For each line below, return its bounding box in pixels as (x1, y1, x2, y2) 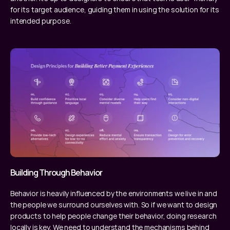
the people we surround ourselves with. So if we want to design (10, 199, 218, 209)
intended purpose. (10, 16, 71, 26)
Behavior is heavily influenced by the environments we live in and (10, 188, 217, 198)
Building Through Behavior (10, 166, 102, 178)
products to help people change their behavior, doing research (10, 210, 217, 221)
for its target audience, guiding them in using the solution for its (10, 5, 219, 14)
